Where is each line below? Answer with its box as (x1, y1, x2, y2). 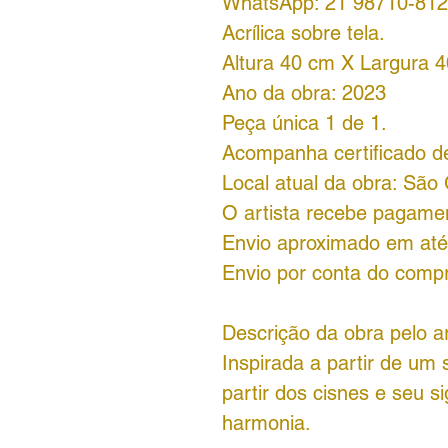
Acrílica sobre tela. (222, 21, 385, 45)
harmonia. (222, 411, 311, 435)
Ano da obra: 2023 (222, 81, 386, 105)
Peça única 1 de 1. (222, 111, 387, 135)
